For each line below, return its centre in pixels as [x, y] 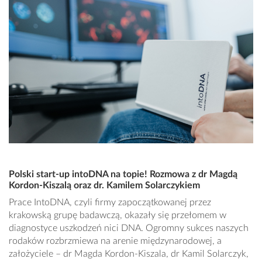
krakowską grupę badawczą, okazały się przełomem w [118, 216]
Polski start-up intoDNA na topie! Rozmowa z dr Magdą [123, 175]
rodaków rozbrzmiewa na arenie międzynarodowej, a [115, 241]
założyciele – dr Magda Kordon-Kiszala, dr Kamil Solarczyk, [129, 254]
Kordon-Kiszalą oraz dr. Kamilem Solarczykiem [104, 186]
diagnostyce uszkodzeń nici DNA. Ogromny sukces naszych [129, 228]
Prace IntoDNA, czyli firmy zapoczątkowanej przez [110, 203]
